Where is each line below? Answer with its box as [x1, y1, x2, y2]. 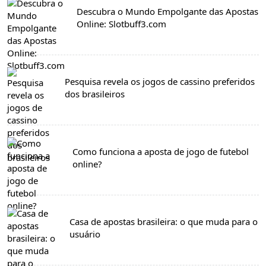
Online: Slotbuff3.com [77, 17, 166, 30]
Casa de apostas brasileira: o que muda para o [69, 215, 258, 227]
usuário [69, 227, 101, 240]
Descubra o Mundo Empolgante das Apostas [77, 5, 258, 17]
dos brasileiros [64, 87, 125, 100]
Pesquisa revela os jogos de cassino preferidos [64, 75, 255, 87]
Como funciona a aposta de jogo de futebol [72, 145, 249, 157]
